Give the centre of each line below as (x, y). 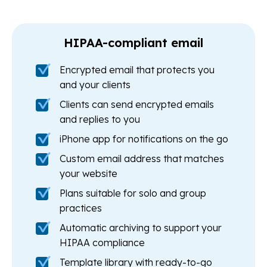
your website (89, 174)
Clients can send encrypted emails (137, 105)
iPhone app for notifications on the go (144, 139)
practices (81, 208)
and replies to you (100, 119)
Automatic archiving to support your (141, 228)
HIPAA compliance (102, 243)
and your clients (95, 85)
